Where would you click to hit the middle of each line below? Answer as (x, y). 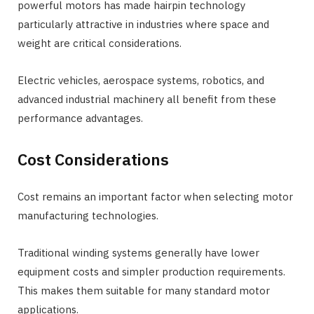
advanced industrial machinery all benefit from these (147, 99)
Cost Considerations (93, 159)
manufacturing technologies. (88, 215)
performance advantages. (80, 118)
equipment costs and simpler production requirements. (151, 271)
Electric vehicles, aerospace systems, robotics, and (141, 80)
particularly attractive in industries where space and (143, 24)
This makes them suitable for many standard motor (144, 290)
